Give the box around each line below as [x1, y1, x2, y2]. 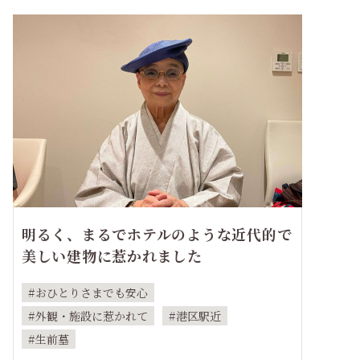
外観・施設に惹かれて [35, 307, 148, 324]
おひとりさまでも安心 [35, 284, 148, 301]
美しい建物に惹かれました [21, 244, 202, 266]
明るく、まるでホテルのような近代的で [21, 223, 292, 244]
